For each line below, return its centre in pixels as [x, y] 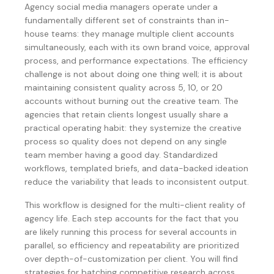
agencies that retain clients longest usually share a [126, 114]
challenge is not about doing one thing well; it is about [134, 74]
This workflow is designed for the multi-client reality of [135, 205]
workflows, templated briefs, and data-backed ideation [136, 168]
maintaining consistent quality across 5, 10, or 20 [124, 87]
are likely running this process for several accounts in [131, 232]
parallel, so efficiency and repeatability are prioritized [132, 245]
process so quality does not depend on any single [126, 141]
